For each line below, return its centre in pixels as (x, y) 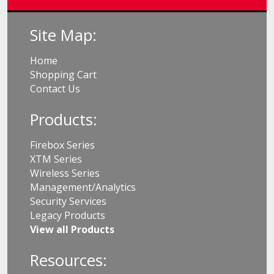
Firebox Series (62, 145)
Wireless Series (65, 173)
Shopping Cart (63, 75)
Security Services (68, 202)
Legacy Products (68, 216)
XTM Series (56, 159)
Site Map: (63, 35)
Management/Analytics (83, 187)
